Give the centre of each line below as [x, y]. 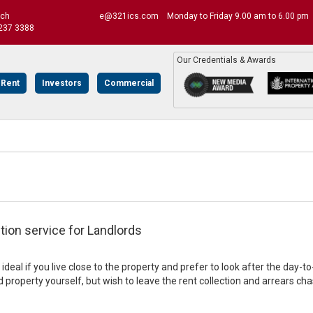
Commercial [129, 83]
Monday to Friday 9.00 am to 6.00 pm [238, 16]
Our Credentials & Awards [226, 60]
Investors [62, 83]
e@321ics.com [129, 16]
